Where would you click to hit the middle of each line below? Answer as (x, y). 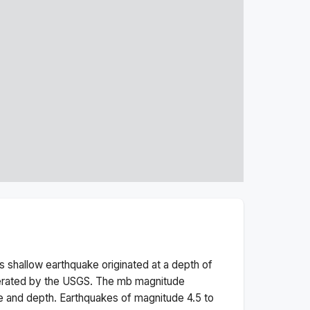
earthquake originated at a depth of (128, 264)
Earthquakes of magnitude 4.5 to (137, 298)
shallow (25, 264)
